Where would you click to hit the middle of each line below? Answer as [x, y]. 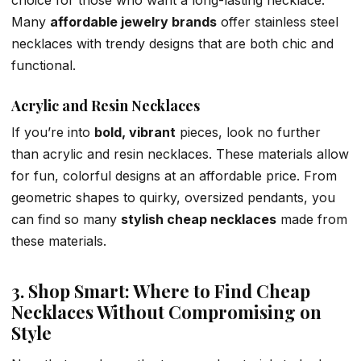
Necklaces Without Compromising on [166, 311]
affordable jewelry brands [133, 22]
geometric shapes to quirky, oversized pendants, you [173, 197]
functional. [44, 66]
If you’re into [53, 132]
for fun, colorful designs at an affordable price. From [174, 175]
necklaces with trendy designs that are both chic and [172, 44]
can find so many [66, 219]
